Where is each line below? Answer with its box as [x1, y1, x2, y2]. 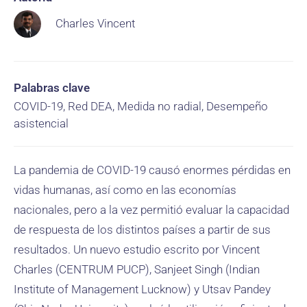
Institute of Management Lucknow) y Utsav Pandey [14, 282, 271, 296]
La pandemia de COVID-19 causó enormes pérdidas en [14, 163, 291, 177]
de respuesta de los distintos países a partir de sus [14, 223, 271, 236]
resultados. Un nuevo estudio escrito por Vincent [14, 243, 260, 256]
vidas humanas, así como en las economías [14, 183, 236, 197]
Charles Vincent [56, 16, 136, 30]
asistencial [14, 116, 69, 130]
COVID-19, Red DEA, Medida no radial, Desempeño [14, 99, 268, 113]
